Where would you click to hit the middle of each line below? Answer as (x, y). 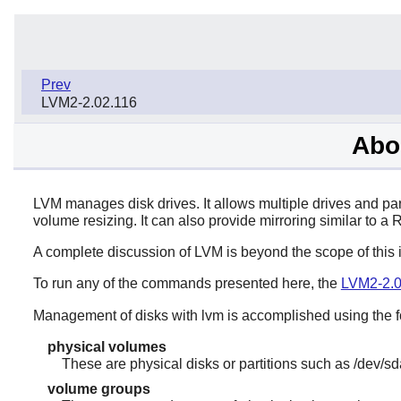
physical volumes (107, 346)
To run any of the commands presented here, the (187, 283)
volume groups (98, 389)
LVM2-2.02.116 (89, 102)
